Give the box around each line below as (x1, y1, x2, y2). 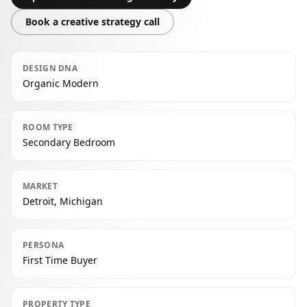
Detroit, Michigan (23, 195, 103, 208)
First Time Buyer (23, 254, 97, 267)
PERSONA (23, 239, 64, 251)
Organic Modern (23, 77, 99, 90)
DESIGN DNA (23, 62, 77, 74)
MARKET (23, 180, 58, 192)
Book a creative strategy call (25, 15, 160, 28)
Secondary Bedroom (23, 136, 115, 149)
